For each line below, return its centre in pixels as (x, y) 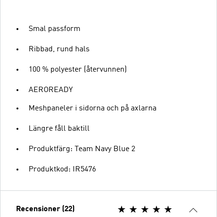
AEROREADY (51, 90)
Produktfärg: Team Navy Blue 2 (82, 149)
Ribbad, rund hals (59, 49)
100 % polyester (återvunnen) (78, 70)
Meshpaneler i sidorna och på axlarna (93, 108)
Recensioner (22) (45, 209)
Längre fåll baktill (59, 129)
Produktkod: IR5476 (62, 170)
